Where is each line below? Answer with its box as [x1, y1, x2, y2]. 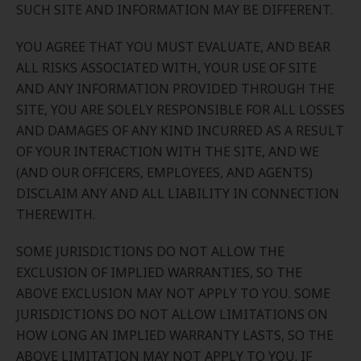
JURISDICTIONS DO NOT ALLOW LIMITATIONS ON [16, 305, 328, 323]
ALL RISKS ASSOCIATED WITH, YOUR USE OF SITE [16, 59, 317, 77]
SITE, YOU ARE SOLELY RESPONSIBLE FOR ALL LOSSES [16, 101, 345, 118]
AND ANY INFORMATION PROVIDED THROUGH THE [16, 80, 334, 98]
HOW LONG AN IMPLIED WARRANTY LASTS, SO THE [16, 326, 334, 344]
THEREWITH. [16, 205, 95, 223]
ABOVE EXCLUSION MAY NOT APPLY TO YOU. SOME [16, 284, 330, 302]
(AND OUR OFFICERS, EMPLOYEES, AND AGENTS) [16, 164, 313, 181]
